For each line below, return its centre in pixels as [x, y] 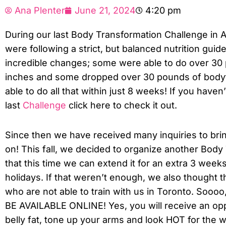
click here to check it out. [122, 105]
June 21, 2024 [105, 10]
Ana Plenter [40, 10]
